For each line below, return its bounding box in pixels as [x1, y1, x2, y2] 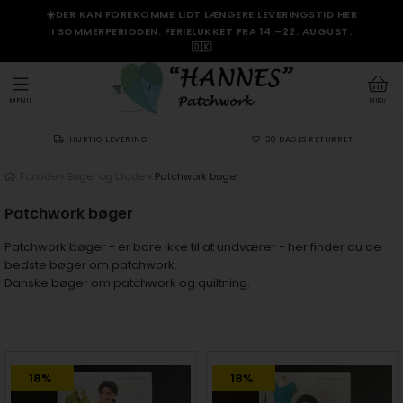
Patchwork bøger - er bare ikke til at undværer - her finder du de [4, 238, 381, 255]
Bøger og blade [67, 169, 145, 184]
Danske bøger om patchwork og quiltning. [4, 274, 250, 291]
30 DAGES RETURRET [264, 134, 353, 145]
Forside [20, 169, 58, 184]
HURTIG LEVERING [68, 134, 148, 145]
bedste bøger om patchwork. [4, 256, 177, 273]
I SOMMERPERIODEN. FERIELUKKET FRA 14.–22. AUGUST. [50, 24, 353, 39]
